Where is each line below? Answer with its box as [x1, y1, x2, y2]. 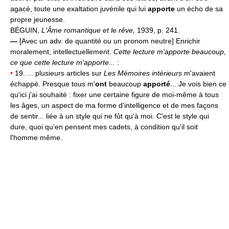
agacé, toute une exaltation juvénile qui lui [10, 5, 148, 13]
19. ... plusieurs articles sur [13, 69, 104, 78]
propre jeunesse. [10, 15, 65, 24]
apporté [143, 80, 170, 88]
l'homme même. [10, 133, 62, 142]
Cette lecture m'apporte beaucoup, [113, 48, 226, 56]
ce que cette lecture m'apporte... [10, 58, 115, 67]
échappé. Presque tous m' [10, 80, 95, 88]
